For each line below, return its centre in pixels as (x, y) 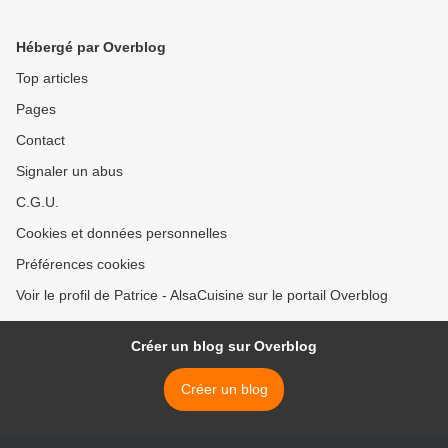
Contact (40, 140)
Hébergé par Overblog (91, 47)
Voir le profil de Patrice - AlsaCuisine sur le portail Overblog (202, 295)
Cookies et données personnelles (121, 233)
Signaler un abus (69, 171)
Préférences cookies (80, 264)
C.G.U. (37, 202)
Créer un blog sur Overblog (224, 346)
